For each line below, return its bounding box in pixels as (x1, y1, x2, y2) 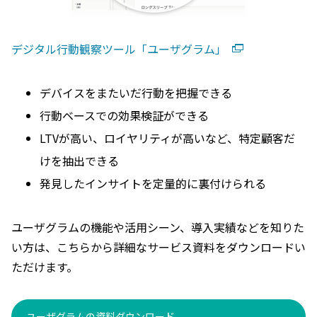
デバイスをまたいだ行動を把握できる (40, 84, 232, 102)
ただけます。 (11, 258, 78, 276)
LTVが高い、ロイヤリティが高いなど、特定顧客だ (40, 129, 295, 147)
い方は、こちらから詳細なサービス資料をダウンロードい (11, 238, 306, 256)
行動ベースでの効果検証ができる (40, 107, 209, 125)
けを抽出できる (40, 152, 119, 170)
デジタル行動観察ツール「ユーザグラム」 (11, 40, 226, 58)
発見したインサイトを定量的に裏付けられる (40, 175, 266, 192)
